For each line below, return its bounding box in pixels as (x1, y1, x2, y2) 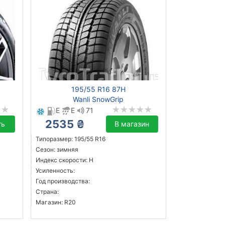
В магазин (115, 120, 150, 129)
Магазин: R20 (35, 198, 76, 206)
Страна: (35, 188, 59, 196)
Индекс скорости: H (35, 156, 93, 164)
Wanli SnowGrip (73, 95, 124, 104)
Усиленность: (35, 167, 75, 175)
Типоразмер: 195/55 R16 (35, 135, 105, 143)
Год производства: (35, 177, 90, 185)
